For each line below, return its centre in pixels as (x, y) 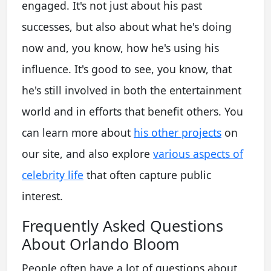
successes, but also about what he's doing (127, 26)
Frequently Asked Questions (122, 225)
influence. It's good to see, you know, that (127, 69)
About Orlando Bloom (101, 243)
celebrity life (53, 175)
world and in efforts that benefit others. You (132, 111)
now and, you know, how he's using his (120, 47)
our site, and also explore (87, 153)
